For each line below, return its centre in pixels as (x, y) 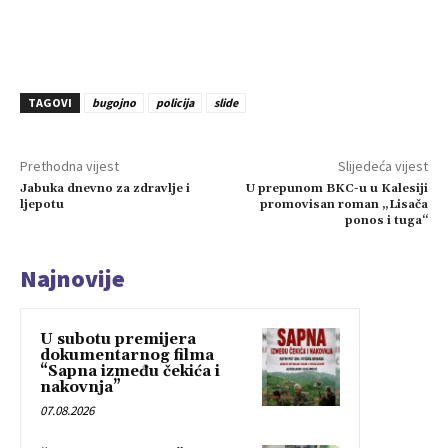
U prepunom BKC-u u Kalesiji (336, 189)
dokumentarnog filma (127, 356)
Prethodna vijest (69, 166)
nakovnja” (80, 388)
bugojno (114, 103)
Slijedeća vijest (382, 166)
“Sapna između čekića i (130, 372)
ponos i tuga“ (386, 221)
